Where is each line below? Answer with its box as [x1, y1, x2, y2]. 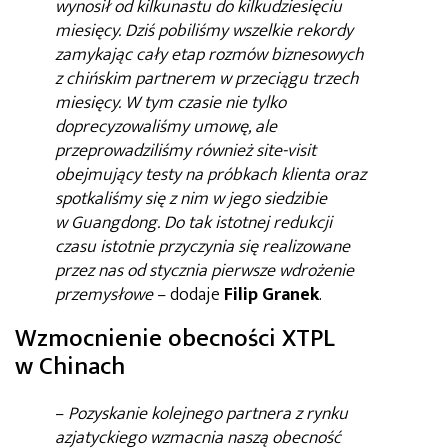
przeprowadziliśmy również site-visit [55, 136, 316, 167]
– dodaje [153, 280, 224, 311]
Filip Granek [224, 280, 319, 311]
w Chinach [15, 346, 125, 388]
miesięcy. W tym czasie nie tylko [55, 88, 286, 119]
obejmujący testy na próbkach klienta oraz [55, 160, 366, 191]
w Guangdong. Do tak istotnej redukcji [55, 208, 332, 239]
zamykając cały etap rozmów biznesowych [55, 40, 364, 71]
